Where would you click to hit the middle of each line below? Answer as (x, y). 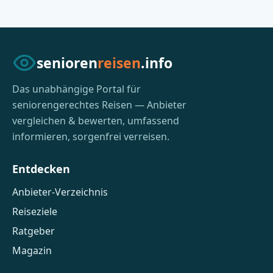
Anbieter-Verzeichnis (60, 192)
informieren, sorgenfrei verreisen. (91, 136)
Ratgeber (34, 231)
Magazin (32, 250)
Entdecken (41, 169)
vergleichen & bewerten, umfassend (96, 121)
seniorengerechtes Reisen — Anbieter (99, 105)
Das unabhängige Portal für (76, 89)
